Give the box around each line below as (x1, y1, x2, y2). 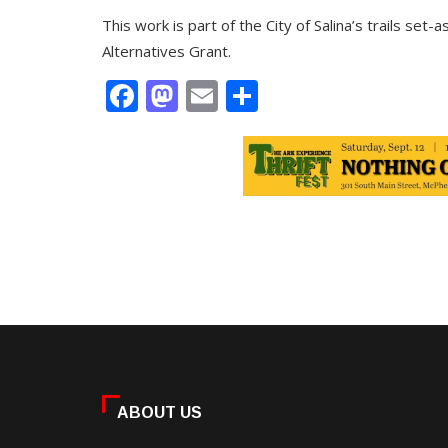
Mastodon (178, 74, 329, 118)
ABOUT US (117, 404, 202, 421)
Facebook (138, 74, 279, 118)
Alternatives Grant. (102, 41, 231, 62)
